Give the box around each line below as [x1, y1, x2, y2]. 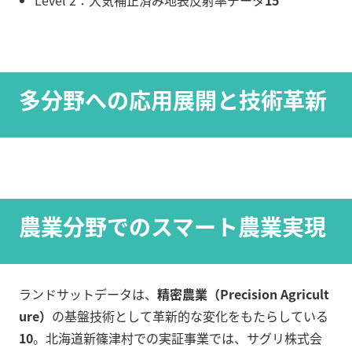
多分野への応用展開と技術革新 [19, 84, 327, 116]
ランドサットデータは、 [19, 284, 157, 304]
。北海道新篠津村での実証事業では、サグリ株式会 [33, 328, 322, 348]
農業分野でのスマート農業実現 [19, 211, 326, 243]
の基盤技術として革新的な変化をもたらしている [52, 306, 328, 326]
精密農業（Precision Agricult [157, 284, 329, 304]
